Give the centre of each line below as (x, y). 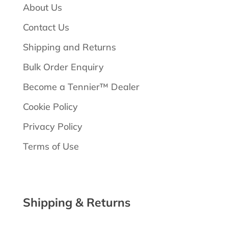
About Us (42, 7)
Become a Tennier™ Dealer (81, 87)
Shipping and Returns (69, 47)
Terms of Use (51, 146)
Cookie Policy (50, 106)
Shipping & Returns (77, 202)
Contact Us (46, 27)
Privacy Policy (52, 126)
